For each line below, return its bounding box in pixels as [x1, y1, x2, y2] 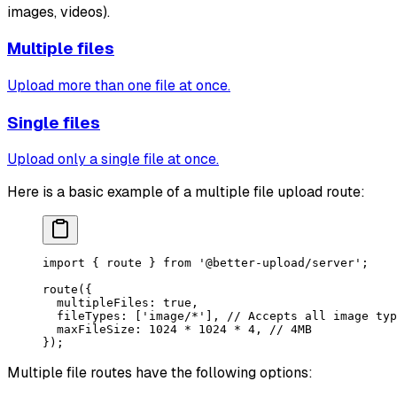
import [43, 256, 85, 270]
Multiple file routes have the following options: [7, 363, 313, 383]
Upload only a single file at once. [7, 150, 219, 169]
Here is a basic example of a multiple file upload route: [7, 183, 365, 202]
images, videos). [7, 2, 110, 21]
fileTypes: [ [43, 309, 142, 323]
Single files [7, 111, 100, 134]
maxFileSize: [43, 323, 149, 337]
